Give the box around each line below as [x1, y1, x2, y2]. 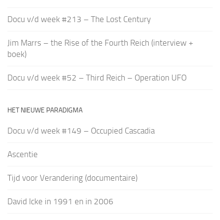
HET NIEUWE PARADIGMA [7, 106, 82, 115]
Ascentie [7, 149, 38, 160]
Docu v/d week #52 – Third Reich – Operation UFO [7, 73, 187, 83]
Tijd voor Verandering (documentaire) [7, 173, 137, 183]
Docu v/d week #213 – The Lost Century [7, 14, 151, 25]
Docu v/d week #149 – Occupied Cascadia [7, 126, 155, 136]
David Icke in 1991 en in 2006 [7, 196, 113, 207]
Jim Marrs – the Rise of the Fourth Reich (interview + [7, 38, 193, 48]
